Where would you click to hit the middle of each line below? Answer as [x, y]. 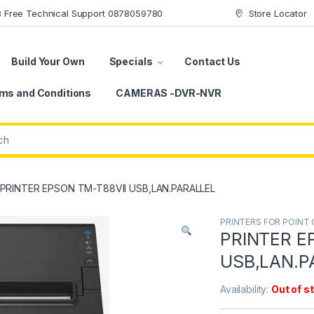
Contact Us [212, 61]
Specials [131, 61]
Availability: [246, 289]
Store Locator [278, 13]
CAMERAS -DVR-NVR [169, 93]
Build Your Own [48, 61]
